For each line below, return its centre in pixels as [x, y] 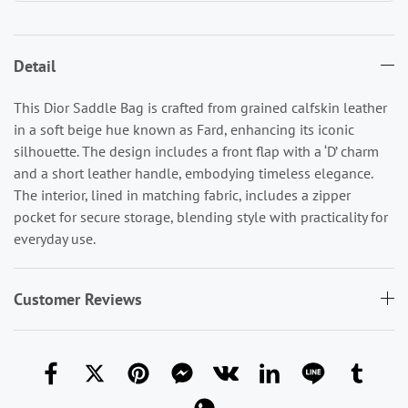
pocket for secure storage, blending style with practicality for [201, 216]
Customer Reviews [78, 299]
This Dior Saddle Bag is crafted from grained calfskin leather [200, 107]
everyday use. [55, 238]
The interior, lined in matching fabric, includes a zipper [182, 194]
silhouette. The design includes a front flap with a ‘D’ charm [196, 151]
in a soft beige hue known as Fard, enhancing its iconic [184, 129]
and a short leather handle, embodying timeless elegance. [193, 173]
